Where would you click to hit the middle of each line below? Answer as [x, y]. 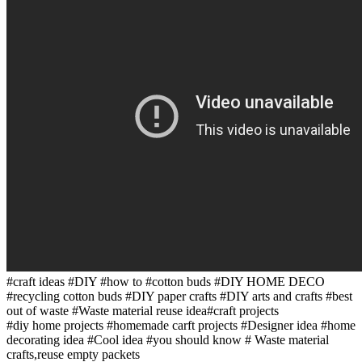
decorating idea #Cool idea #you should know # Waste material [168, 339]
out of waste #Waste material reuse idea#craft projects [143, 310]
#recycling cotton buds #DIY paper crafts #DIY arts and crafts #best [179, 296]
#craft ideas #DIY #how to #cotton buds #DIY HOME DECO [166, 281]
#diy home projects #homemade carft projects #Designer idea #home [181, 325]
